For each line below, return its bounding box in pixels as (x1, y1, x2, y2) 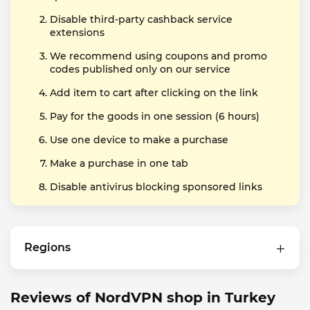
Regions (24, 241, 71, 254)
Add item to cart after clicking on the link (50, 86, 258, 99)
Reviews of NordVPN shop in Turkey (10, 289, 275, 306)
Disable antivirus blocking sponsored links (50, 181, 262, 193)
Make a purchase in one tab (50, 157, 188, 170)
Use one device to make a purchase (50, 134, 228, 146)
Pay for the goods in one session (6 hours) (50, 110, 259, 122)
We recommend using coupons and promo (50, 50, 267, 62)
